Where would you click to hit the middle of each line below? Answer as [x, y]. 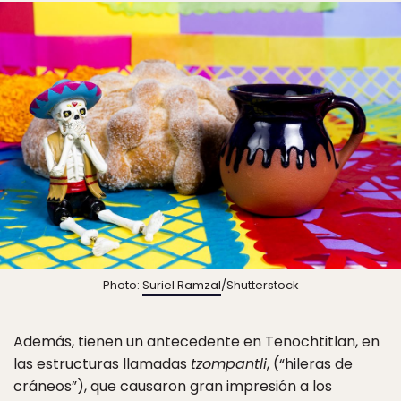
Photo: [122, 286]
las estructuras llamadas [102, 364]
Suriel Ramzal [181, 286]
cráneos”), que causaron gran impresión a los [173, 387]
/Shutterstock [260, 286]
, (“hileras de [310, 364]
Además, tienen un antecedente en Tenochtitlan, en [196, 342]
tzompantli [229, 364]
